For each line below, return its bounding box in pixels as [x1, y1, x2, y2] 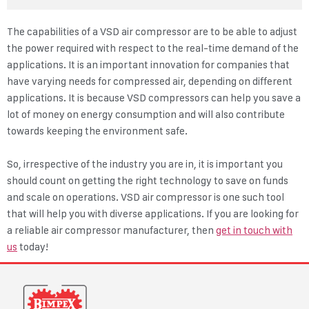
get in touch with [216, 224, 292, 237]
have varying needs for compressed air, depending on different [7, 75, 292, 88]
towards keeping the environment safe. [7, 125, 190, 138]
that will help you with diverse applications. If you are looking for [7, 208, 299, 221]
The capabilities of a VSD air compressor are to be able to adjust [7, 26, 297, 39]
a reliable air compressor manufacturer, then [7, 224, 216, 237]
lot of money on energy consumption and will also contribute [7, 108, 285, 121]
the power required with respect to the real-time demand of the [7, 42, 299, 55]
